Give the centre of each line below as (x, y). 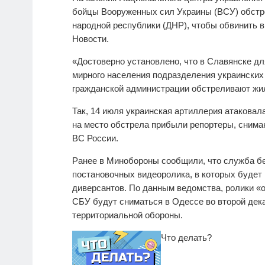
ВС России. (95, 138)
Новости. (91, 39)
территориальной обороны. (127, 215)
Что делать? (186, 238)
